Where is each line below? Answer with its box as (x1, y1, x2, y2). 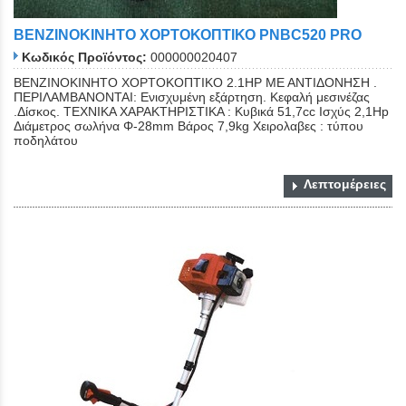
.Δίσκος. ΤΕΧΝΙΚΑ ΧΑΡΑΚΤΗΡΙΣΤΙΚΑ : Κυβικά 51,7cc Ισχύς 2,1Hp (14, 103, 389, 119)
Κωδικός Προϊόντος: (22, 49, 147, 64)
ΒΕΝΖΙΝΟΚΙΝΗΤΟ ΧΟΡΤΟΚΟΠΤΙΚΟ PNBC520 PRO (14, 26, 362, 43)
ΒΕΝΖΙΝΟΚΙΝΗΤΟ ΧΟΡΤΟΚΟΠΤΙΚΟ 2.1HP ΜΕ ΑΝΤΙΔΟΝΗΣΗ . (14, 74, 377, 90)
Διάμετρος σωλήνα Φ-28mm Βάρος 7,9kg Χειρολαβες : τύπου (14, 118, 363, 133)
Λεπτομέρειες (304, 176, 386, 191)
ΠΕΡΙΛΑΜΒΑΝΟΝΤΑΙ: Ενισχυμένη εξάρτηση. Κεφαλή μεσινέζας (14, 89, 370, 104)
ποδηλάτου (14, 132, 78, 148)
